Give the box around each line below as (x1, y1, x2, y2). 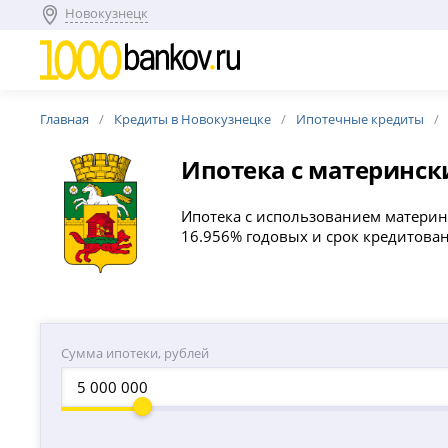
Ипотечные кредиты (296, 110, 425, 128)
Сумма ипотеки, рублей (61, 344, 210, 362)
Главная (40, 110, 90, 128)
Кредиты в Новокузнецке (114, 110, 272, 128)
